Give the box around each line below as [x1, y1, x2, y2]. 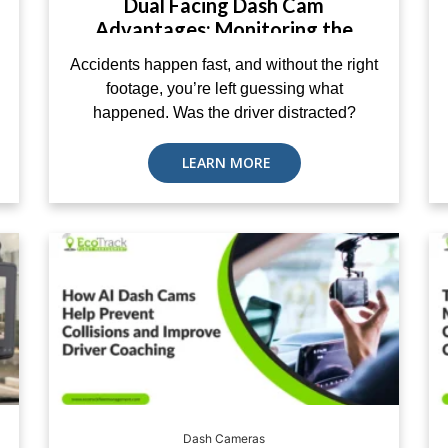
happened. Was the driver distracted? [92, 104, 356, 121]
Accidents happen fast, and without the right [70, 56, 378, 73]
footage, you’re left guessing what [105, 80, 343, 97]
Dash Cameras [183, 431, 265, 446]
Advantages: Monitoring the [95, 17, 353, 41]
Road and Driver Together [105, 41, 343, 65]
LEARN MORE [177, 153, 271, 172]
